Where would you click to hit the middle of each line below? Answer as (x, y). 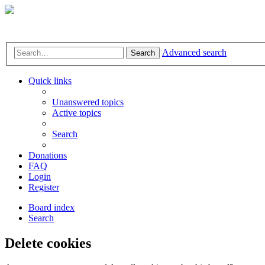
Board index (51, 207)
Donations (48, 155)
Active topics (77, 112)
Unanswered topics (88, 102)
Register (44, 187)
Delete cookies (48, 243)
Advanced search (194, 52)
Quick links (50, 80)
